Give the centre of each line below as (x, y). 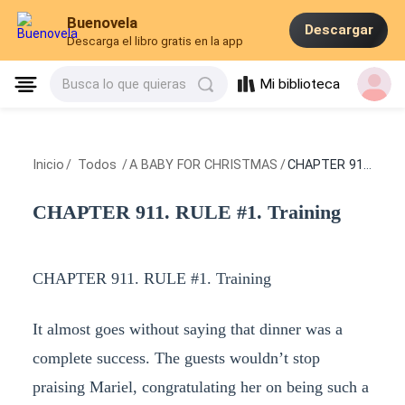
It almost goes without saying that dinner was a (187, 329)
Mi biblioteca (300, 85)
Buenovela (103, 23)
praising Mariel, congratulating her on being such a (200, 386)
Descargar (339, 30)
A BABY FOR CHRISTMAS (204, 165)
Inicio (48, 165)
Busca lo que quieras (125, 85)
